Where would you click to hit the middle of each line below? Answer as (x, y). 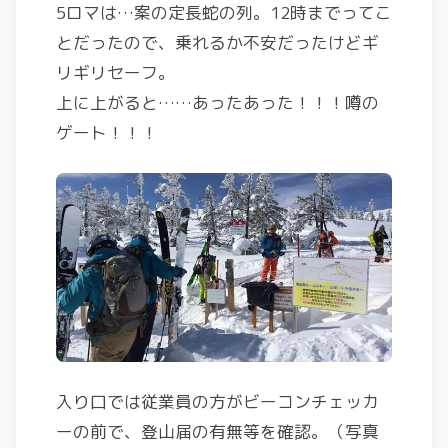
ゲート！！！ (107, 132)
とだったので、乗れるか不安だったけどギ (217, 42)
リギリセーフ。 (115, 72)
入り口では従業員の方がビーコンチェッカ (217, 401)
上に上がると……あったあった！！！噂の (217, 102)
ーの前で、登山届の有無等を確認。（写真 (217, 431)
